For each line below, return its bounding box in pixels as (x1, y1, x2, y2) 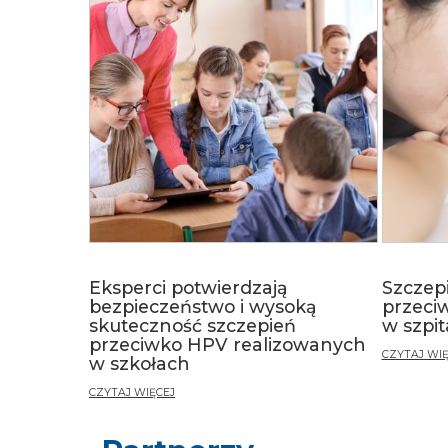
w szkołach (89, 352, 190, 374)
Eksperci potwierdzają (89, 276, 288, 298)
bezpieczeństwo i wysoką (89, 295, 317, 317)
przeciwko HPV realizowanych (89, 333, 366, 355)
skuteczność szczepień (89, 314, 296, 336)
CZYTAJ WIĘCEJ (89, 385, 175, 399)
